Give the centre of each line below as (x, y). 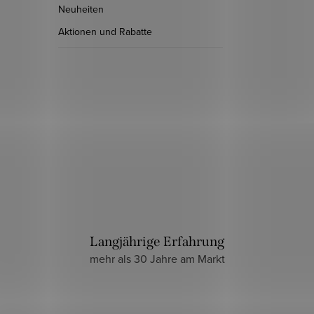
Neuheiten (81, 9)
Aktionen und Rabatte (105, 32)
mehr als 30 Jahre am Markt (157, 258)
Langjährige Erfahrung (157, 241)
